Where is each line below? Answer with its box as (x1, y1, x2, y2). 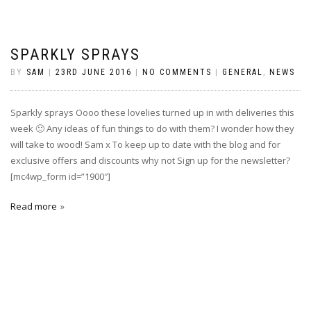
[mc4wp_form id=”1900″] (10, 170, 110, 183)
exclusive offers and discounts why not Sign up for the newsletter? (10, 154, 290, 167)
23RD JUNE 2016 (56, 67, 132, 77)
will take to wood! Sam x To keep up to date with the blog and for (10, 138, 280, 151)
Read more (10, 200, 57, 212)
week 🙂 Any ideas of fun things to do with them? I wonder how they (10, 122, 294, 135)
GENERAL (222, 67, 263, 77)
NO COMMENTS (142, 67, 212, 77)
